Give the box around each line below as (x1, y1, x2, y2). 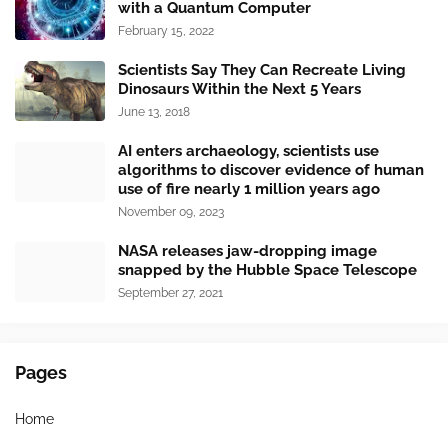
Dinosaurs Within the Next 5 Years (118, 80, 361, 99)
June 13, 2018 (118, 105, 190, 120)
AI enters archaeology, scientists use (118, 142, 379, 161)
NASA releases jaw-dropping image (118, 242, 377, 261)
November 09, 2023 (118, 205, 224, 220)
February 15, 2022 (118, 24, 214, 39)
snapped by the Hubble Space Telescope (118, 261, 417, 280)
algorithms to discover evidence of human (118, 161, 424, 180)
